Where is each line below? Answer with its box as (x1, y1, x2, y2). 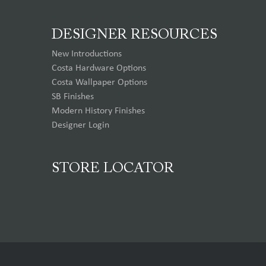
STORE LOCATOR (52, 161, 174, 176)
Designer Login (52, 120, 109, 130)
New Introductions (52, 49, 122, 59)
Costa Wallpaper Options (52, 77, 147, 87)
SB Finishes (52, 91, 94, 102)
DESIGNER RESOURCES (52, 27, 217, 42)
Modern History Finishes (52, 106, 145, 116)
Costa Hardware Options (52, 63, 146, 73)
